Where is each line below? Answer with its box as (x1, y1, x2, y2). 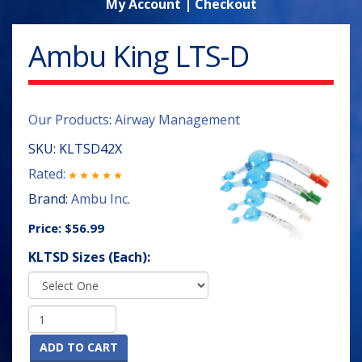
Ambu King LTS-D (28, 36, 249, 76)
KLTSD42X (59, 140, 122, 158)
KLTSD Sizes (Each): (28, 248, 150, 266)
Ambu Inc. (71, 190, 130, 208)
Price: (28, 220, 65, 236)
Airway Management (115, 111, 240, 128)
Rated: (28, 165, 69, 183)
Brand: (28, 190, 71, 208)
